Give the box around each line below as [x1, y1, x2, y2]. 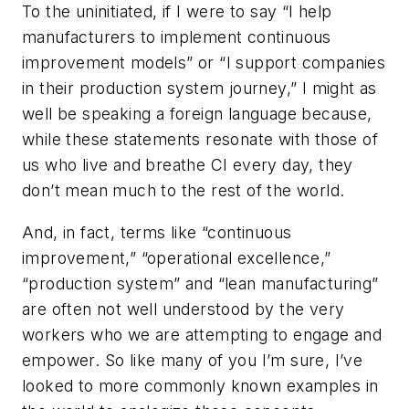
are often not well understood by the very [22, 299, 345, 319]
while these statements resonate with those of [22, 130, 378, 150]
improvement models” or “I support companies [22, 53, 386, 73]
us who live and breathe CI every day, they [22, 155, 353, 175]
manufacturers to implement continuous [22, 27, 331, 47]
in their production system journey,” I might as [22, 79, 377, 99]
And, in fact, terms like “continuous [22, 222, 292, 242]
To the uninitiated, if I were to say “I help [22, 2, 332, 22]
